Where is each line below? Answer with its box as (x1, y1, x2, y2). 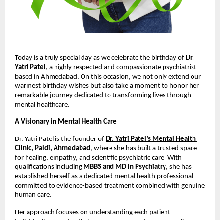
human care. (15, 191, 53, 199)
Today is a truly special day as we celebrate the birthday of (15, 54, 186, 62)
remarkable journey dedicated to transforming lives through (15, 91, 191, 99)
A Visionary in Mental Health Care (15, 118, 117, 126)
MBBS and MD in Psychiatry (83, 163, 166, 171)
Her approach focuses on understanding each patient (15, 208, 170, 216)
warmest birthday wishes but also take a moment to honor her (15, 82, 199, 90)
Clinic (15, 144, 31, 152)
